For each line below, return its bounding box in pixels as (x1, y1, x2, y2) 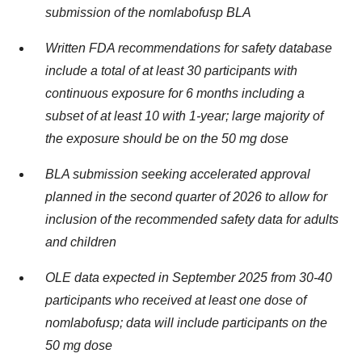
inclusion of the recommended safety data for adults (45, 213, 339, 226)
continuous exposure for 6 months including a (45, 86, 305, 100)
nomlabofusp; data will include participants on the (45, 316, 327, 330)
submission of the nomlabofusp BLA (45, 6, 251, 19)
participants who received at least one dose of (45, 293, 306, 307)
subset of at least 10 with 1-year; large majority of (45, 109, 323, 123)
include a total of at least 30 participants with (45, 64, 297, 78)
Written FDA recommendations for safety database (45, 41, 332, 55)
